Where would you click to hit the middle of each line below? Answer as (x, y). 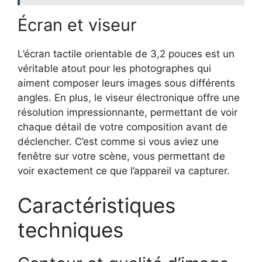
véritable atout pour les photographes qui (114, 68)
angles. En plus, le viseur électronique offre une (129, 97)
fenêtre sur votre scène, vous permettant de (121, 156)
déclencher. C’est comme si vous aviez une (118, 141)
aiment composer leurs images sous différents (126, 83)
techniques (70, 230)
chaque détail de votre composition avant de (123, 127)
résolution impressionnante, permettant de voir (127, 112)
